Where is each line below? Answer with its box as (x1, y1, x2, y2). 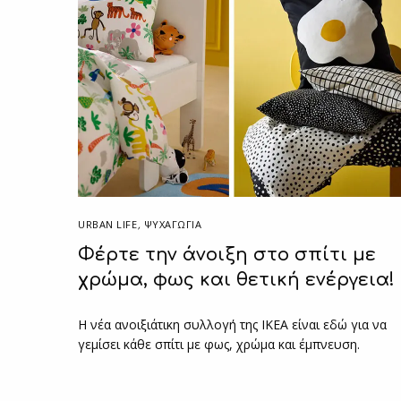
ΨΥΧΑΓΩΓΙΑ (143, 217, 202, 231)
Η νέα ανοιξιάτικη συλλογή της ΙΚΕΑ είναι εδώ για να (78, 315, 388, 333)
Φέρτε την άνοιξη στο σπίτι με (78, 243, 376, 265)
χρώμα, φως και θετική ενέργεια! (78, 269, 395, 290)
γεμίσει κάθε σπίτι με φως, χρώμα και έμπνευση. (78, 335, 361, 353)
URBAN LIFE (78, 217, 138, 231)
